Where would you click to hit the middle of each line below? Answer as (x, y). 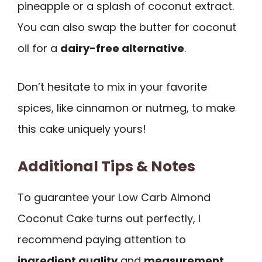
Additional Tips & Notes (106, 166)
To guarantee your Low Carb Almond (114, 197)
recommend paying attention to (102, 239)
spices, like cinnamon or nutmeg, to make (126, 108)
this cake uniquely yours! (82, 129)
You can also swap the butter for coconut (127, 27)
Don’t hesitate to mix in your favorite (112, 87)
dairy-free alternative (122, 48)
